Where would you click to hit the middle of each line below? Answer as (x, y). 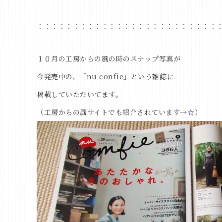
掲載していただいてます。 (80, 94)
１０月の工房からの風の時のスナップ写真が (109, 58)
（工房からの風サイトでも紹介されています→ (112, 112)
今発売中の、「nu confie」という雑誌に (106, 76)
